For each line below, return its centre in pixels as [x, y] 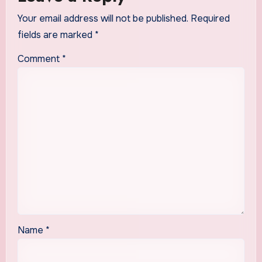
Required [210, 18]
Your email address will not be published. [103, 18]
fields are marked [56, 35]
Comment [39, 58]
